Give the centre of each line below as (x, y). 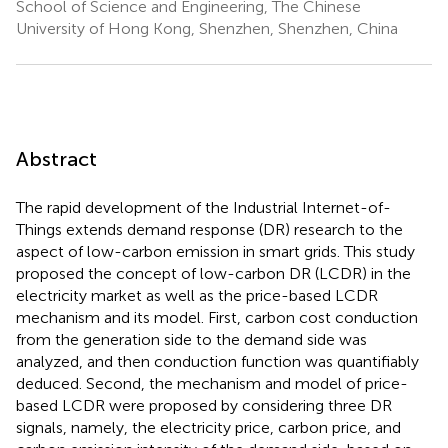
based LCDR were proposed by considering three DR (204, 405)
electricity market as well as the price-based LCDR (197, 295)
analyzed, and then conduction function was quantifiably (217, 361)
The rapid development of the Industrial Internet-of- (203, 207)
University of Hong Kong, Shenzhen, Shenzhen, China (207, 28)
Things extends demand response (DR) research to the (209, 229)
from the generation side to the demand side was (191, 339)
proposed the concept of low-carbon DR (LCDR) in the (213, 273)
